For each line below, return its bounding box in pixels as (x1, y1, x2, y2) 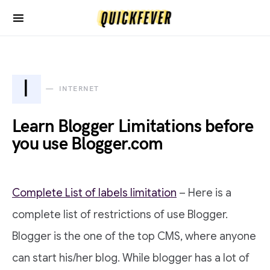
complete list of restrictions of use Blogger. (12, 208, 228, 221)
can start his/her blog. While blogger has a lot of (12, 251, 250, 265)
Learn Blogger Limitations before (12, 116, 253, 137)
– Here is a (177, 186, 231, 199)
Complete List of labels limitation (12, 186, 177, 199)
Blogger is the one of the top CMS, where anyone (12, 230, 256, 243)
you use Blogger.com (12, 134, 163, 155)
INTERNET (58, 84, 99, 93)
